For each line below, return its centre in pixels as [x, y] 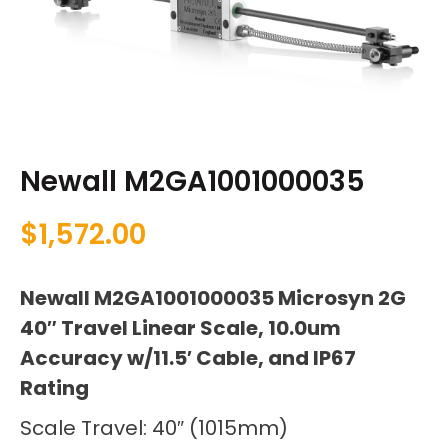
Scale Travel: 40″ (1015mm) [154, 428]
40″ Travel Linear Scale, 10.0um [180, 328]
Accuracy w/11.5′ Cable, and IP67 [188, 358]
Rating [56, 388]
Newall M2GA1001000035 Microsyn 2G [213, 298]
